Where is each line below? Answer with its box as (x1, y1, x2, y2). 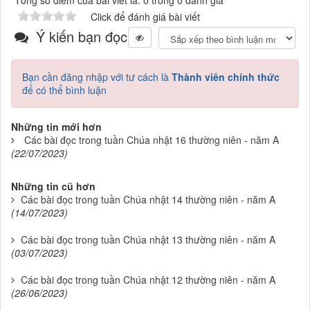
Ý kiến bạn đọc (32, 26, 127, 47)
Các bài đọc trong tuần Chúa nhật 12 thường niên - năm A (21, 273, 275, 287)
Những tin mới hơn (11, 120, 102, 134)
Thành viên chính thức (172, 70, 280, 84)
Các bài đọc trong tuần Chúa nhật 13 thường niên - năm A (21, 232, 275, 247)
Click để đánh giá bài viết (91, 10, 200, 24)
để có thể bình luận (22, 83, 107, 98)
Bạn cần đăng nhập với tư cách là (22, 70, 172, 84)
